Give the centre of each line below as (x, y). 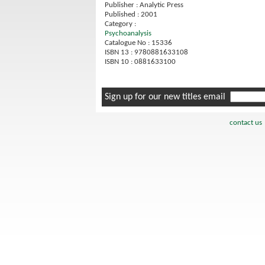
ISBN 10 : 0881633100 (140, 62)
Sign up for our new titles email (167, 97)
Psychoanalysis (128, 33)
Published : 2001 (131, 14)
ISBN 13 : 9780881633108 (146, 52)
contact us (245, 122)
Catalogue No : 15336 (138, 43)
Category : (120, 24)
